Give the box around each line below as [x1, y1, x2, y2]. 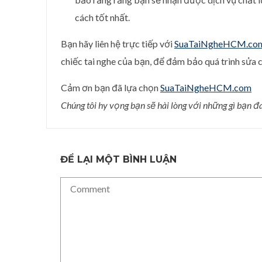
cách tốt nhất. [75, 12, 130, 23]
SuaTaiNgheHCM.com [160, 82, 251, 93]
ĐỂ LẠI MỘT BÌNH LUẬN [60, 154, 177, 165]
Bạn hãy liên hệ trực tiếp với [61, 38, 174, 49]
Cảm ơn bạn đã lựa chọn [61, 82, 160, 93]
